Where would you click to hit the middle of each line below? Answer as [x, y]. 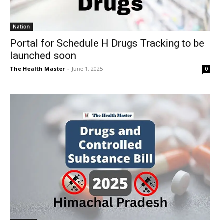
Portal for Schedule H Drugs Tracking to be [107, 43]
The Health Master [37, 69]
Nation [21, 27]
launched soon [43, 55]
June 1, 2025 [87, 69]
